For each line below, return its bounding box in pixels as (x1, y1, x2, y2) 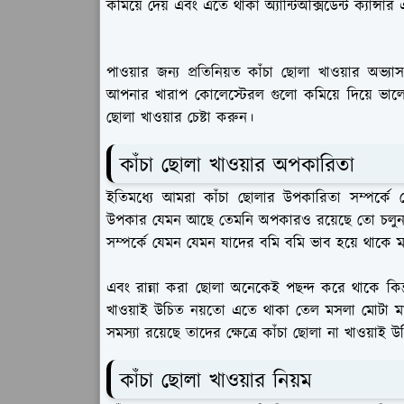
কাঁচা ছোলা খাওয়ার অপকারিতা (120, 150, 354, 181)
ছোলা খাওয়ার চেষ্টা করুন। (106, 106, 253, 129)
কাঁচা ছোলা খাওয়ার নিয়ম (120, 365, 312, 397)
